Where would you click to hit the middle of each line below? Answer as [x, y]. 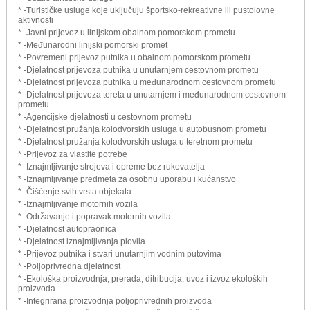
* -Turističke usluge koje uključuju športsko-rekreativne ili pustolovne [146, 10]
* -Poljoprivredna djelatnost [69, 266]
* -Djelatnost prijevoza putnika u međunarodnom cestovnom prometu [147, 82]
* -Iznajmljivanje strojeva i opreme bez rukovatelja [111, 166]
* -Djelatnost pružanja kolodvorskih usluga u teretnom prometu [135, 142]
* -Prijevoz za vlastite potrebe [73, 154]
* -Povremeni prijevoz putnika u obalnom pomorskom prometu [134, 57]
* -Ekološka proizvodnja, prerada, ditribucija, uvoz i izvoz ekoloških [143, 279]
